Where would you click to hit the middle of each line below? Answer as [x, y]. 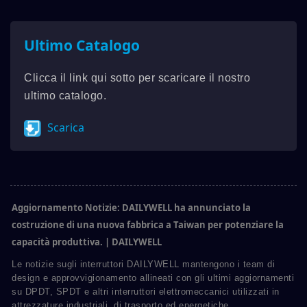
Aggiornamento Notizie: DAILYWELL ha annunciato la [131, 207]
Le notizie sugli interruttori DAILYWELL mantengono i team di [143, 264]
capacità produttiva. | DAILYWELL [87, 242]
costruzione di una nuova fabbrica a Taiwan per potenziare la [148, 224]
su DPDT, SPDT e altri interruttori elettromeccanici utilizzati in [146, 291]
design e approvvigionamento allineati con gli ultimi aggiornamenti [153, 278]
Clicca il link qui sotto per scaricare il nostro [137, 77]
